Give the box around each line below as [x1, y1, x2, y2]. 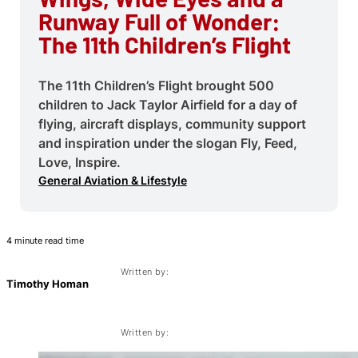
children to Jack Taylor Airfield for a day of [38, 96, 297, 113]
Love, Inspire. [38, 153, 121, 170]
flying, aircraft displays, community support [38, 115, 306, 132]
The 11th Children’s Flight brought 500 [38, 77, 274, 93]
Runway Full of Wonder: [38, 7, 280, 36]
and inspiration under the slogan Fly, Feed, [38, 134, 297, 151]
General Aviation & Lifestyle [38, 173, 187, 187]
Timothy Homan [6, 277, 89, 290]
